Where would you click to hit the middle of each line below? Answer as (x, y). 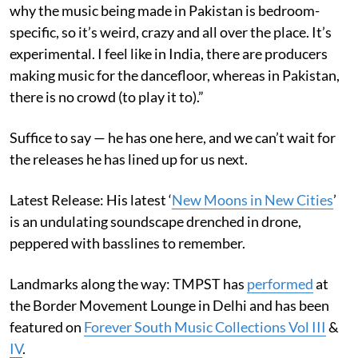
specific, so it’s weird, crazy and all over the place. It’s (171, 32)
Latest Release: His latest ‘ (91, 199)
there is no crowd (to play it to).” (107, 96)
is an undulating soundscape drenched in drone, (155, 221)
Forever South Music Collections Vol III (205, 326)
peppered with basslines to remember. (127, 243)
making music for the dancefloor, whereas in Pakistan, (175, 75)
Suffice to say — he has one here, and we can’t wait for (173, 137)
